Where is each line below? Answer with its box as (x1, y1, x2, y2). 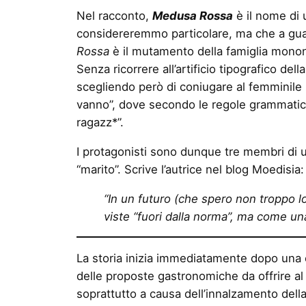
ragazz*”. (76, 115, 124, 129)
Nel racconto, (76, 8, 152, 23)
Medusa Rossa (152, 8, 233, 23)
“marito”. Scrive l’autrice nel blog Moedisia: (76, 162, 304, 176)
